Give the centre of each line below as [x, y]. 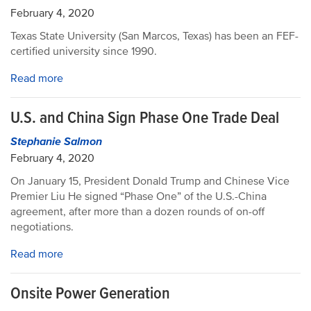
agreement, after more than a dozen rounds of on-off [137, 212]
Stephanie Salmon [56, 142]
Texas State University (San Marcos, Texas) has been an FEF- [154, 36]
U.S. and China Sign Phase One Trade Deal [145, 118]
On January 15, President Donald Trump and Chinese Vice [150, 181]
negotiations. [45, 227]
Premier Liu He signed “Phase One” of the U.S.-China [138, 196]
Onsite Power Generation [90, 293]
